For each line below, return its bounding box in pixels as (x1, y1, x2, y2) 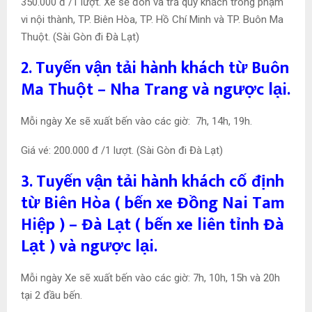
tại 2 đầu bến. (21, 289, 82, 302)
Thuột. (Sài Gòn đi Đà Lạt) (21, 31, 139, 44)
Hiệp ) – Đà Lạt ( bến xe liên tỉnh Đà (21, 211, 284, 240)
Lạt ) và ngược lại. (21, 233, 157, 261)
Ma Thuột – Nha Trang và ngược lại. (21, 76, 290, 104)
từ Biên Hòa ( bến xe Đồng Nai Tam (21, 189, 285, 218)
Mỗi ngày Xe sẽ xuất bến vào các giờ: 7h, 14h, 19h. (21, 115, 252, 128)
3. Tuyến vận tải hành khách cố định (21, 168, 284, 196)
